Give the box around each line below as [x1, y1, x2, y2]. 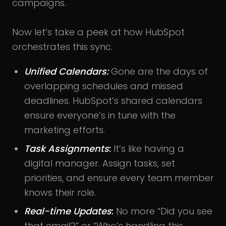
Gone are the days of [111, 65, 208, 78]
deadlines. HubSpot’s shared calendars [24, 94, 202, 107]
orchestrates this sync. [12, 40, 112, 53]
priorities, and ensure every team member [24, 171, 214, 184]
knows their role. [24, 186, 96, 199]
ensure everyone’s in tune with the [24, 108, 176, 122]
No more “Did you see [114, 204, 212, 217]
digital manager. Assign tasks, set [24, 156, 175, 169]
